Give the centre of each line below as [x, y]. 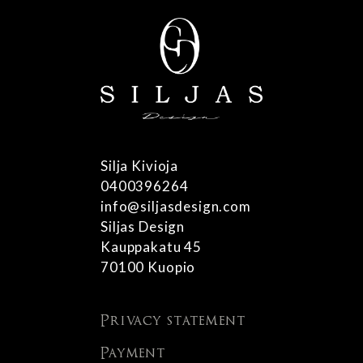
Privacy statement [173, 322]
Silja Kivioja [140, 166]
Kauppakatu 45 [152, 247]
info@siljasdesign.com [176, 207]
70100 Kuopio [148, 267]
